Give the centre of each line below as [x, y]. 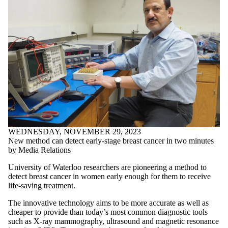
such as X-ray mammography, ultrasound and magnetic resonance [113, 221]
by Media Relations [39, 150]
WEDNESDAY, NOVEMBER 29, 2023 [75, 131]
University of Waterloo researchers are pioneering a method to [107, 167]
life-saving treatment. [42, 185]
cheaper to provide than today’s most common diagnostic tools [108, 212]
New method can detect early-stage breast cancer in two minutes [111, 140]
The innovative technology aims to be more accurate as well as [108, 203]
